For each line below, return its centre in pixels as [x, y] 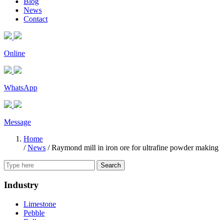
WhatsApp [21, 88]
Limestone [40, 204]
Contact [36, 19]
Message [17, 122]
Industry [21, 185]
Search [111, 165]
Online [14, 54]
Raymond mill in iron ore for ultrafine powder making [135, 148]
